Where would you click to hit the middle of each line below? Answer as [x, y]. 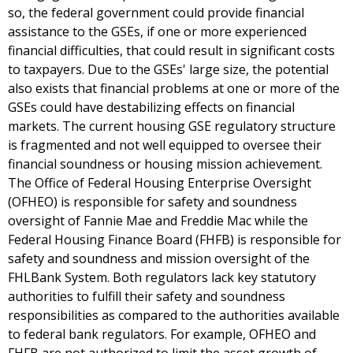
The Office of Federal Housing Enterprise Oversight [160, 183]
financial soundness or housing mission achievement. [165, 164]
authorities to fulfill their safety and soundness [147, 297]
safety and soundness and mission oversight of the [159, 259]
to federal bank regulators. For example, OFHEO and [162, 334]
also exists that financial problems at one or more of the [174, 89]
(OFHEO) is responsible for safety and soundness [152, 202]
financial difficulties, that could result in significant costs [171, 51]
